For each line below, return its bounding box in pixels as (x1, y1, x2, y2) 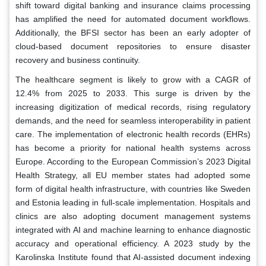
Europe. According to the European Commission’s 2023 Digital (15, 156, 251, 166)
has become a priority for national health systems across (15, 142, 251, 153)
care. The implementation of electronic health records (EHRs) (15, 129, 251, 139)
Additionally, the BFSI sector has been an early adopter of (15, 27, 251, 37)
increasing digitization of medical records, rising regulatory (15, 102, 251, 112)
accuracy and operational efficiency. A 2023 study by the (15, 238, 251, 248)
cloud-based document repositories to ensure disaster (15, 41, 251, 51)
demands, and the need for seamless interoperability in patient (15, 115, 251, 125)
